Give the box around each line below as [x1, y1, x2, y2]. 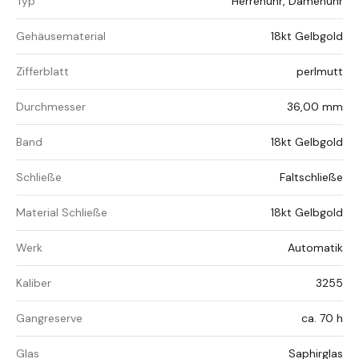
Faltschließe [280, 170, 343, 185]
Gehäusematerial [16, 29, 106, 44]
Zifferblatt [16, 64, 69, 79]
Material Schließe [16, 205, 107, 220]
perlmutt [296, 64, 343, 79]
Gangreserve [16, 311, 83, 326]
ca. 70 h [301, 311, 343, 326]
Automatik [288, 240, 343, 256]
